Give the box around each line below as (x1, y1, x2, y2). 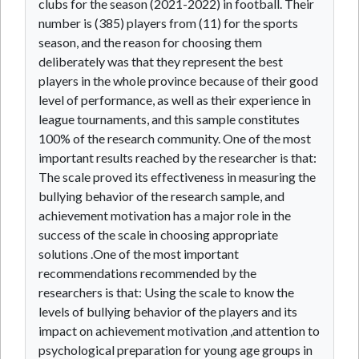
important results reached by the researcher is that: (38, 150, 317, 165)
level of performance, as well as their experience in (38, 92, 311, 107)
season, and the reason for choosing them (38, 34, 262, 50)
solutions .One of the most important (38, 246, 239, 261)
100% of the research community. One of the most (38, 131, 311, 146)
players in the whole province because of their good (38, 73, 318, 88)
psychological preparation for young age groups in (38, 342, 313, 357)
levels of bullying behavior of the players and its (38, 304, 297, 319)
